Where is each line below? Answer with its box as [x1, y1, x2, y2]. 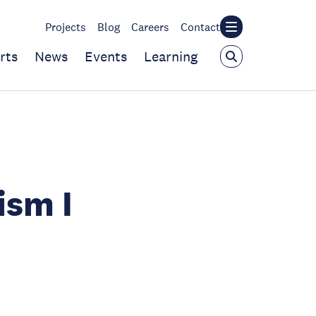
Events [85, 48, 127, 65]
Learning [144, 48, 197, 65]
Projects [45, 20, 86, 34]
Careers [131, 20, 169, 34]
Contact [181, 20, 220, 34]
